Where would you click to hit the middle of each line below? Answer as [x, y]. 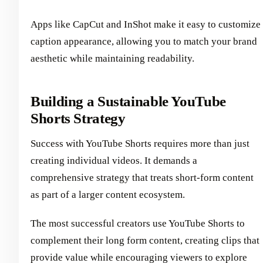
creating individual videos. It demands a [114, 160]
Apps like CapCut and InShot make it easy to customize [146, 24]
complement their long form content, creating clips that [145, 240]
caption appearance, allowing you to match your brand [144, 41]
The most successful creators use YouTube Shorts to [138, 223]
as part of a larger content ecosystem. [108, 194]
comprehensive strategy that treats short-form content [142, 177]
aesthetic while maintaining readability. [112, 58]
